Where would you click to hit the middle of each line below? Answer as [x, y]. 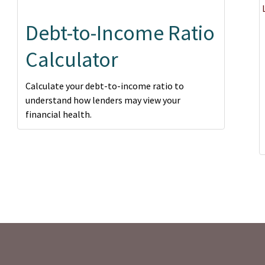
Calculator [72, 59]
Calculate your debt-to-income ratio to [104, 86]
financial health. [58, 114]
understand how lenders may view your [103, 100]
